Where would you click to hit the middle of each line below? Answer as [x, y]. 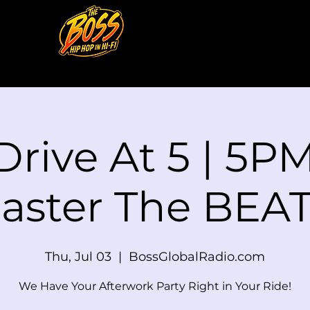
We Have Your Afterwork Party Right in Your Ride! [155, 286]
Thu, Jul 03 [78, 257]
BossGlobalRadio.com [197, 257]
